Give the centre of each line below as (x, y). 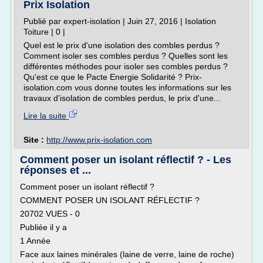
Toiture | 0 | (44, 32)
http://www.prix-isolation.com (99, 140)
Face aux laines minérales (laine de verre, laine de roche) (127, 254)
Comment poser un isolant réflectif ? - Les (126, 160)
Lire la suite (46, 116)
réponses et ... (55, 170)
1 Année (35, 241)
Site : (35, 140)
